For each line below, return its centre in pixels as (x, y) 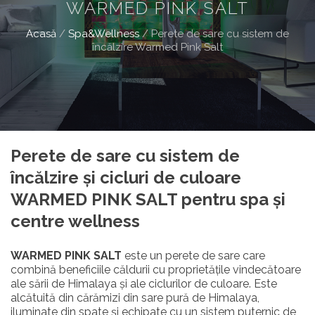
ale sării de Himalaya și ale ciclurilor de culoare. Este (144, 283)
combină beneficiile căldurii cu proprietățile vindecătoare (156, 269)
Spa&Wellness (104, 33)
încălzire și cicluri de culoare (126, 177)
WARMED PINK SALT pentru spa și (148, 199)
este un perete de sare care (193, 255)
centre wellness (75, 221)
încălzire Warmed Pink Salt (157, 47)
